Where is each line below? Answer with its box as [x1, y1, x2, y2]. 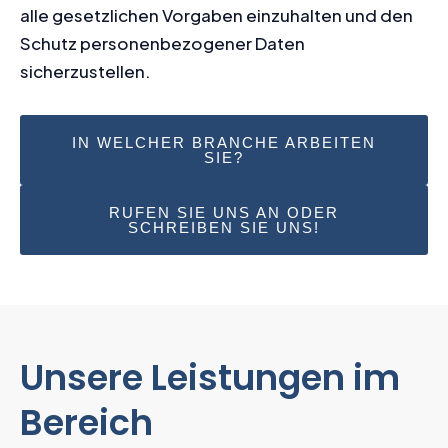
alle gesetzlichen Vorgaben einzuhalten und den [20, 3, 413, 26]
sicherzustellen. [20, 59, 151, 82]
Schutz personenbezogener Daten [20, 31, 305, 54]
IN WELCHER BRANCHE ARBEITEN [72, 133, 376, 151]
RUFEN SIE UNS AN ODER [109, 203, 339, 221]
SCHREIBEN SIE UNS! [128, 218, 320, 236]
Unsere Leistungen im [20, 352, 400, 402]
